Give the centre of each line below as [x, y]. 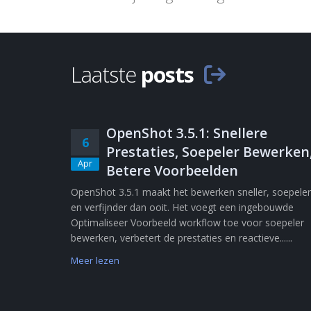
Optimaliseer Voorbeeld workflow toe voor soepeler [187, 222]
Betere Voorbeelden [172, 170]
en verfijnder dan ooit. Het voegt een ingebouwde [182, 207]
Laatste [106, 74]
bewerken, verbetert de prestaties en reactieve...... [182, 238]
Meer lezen [95, 261]
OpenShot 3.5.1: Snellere [187, 133]
